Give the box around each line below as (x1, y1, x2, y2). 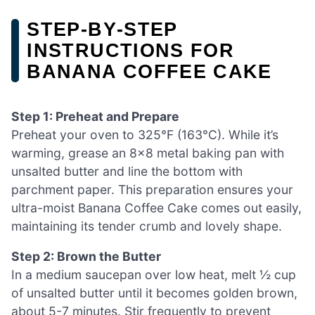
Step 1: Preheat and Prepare (11, 108, 179, 124)
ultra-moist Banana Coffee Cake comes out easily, (11, 200, 302, 215)
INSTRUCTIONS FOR (27, 39, 235, 62)
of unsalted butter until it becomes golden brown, (11, 285, 297, 301)
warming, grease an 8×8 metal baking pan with (11, 145, 284, 160)
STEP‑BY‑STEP (27, 18, 178, 41)
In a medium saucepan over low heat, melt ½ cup (11, 267, 296, 283)
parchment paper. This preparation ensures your (11, 181, 293, 197)
